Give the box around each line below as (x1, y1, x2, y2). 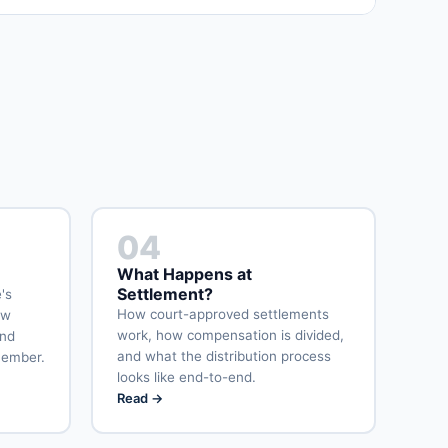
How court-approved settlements (116, 306, 329, 323)
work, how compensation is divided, (116, 327, 344, 344)
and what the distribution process (116, 348, 331, 365)
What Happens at (116, 264, 252, 285)
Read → (116, 390, 163, 407)
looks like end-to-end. (116, 369, 256, 386)
